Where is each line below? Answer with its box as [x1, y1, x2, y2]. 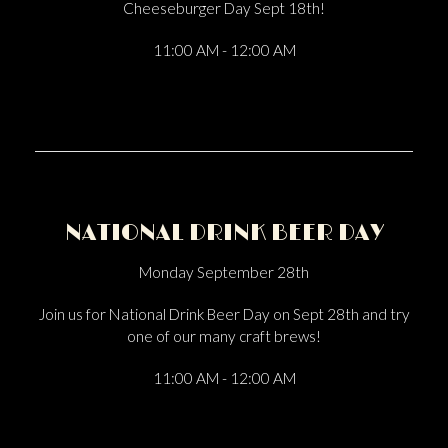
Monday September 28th [139, 263, 309, 281]
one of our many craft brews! [127, 327, 321, 345]
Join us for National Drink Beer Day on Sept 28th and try [38, 305, 410, 323]
